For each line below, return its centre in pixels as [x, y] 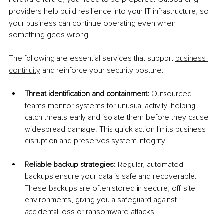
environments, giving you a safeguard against [102, 200]
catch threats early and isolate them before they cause [118, 117]
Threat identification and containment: [88, 94]
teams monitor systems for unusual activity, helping [111, 105]
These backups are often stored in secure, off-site [111, 188]
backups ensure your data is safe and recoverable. [112, 176]
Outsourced [172, 94]
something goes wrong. [50, 35]
